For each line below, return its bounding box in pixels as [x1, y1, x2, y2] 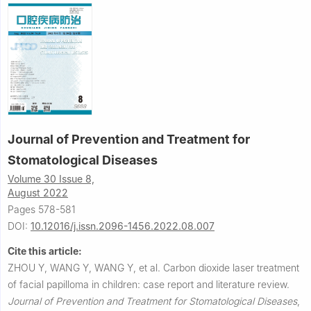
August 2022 [8, 186, 68, 199]
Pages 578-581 [8, 203, 76, 215]
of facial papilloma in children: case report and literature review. [8, 278, 289, 290]
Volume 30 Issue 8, [8, 172, 94, 185]
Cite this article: [8, 244, 82, 257]
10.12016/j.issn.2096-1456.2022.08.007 [31, 219, 215, 232]
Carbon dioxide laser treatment [163, 261, 299, 274]
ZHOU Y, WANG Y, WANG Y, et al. [8, 261, 163, 274]
